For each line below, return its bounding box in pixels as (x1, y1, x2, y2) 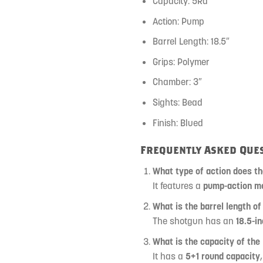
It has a (152, 249, 186, 262)
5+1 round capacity (185, 249, 260, 262)
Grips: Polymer (152, 55, 210, 68)
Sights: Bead (152, 96, 203, 108)
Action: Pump (152, 15, 204, 27)
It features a (152, 180, 203, 192)
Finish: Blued (152, 116, 203, 129)
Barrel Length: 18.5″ (152, 35, 230, 48)
